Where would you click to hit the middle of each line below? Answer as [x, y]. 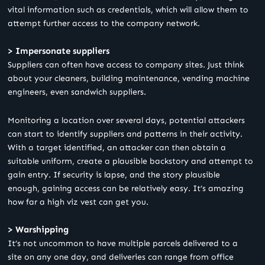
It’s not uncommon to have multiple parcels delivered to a [123, 244]
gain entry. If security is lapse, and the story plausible [114, 174]
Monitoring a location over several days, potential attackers [126, 120]
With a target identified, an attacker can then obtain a [117, 147]
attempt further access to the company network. [104, 23]
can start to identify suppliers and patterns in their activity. [125, 134]
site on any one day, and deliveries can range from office [121, 257]
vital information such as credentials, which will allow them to [128, 9]
